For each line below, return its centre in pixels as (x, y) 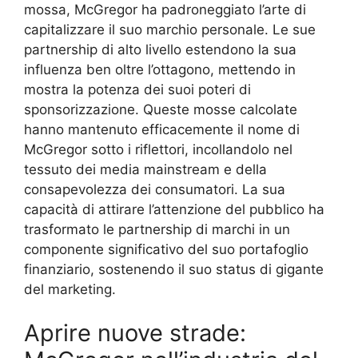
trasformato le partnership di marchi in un (157, 229)
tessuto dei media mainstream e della (145, 169)
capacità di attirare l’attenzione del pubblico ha (174, 209)
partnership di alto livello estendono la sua (160, 49)
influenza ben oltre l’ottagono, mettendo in (160, 69)
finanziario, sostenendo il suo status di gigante (174, 269)
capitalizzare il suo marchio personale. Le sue (170, 29)
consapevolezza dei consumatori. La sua (155, 189)
